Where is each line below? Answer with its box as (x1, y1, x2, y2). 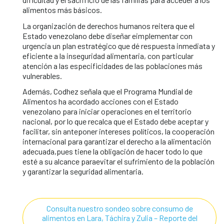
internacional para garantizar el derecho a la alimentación (22, 136, 211, 146)
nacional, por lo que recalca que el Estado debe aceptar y (22, 116, 208, 126)
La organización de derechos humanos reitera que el (22, 20, 194, 30)
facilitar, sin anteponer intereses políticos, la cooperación (22, 126, 214, 136)
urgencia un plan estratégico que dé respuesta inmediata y (22, 40, 215, 50)
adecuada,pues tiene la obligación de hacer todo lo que (22, 146, 202, 156)
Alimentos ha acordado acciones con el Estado (22, 96, 178, 106)
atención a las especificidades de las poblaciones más (22, 60, 202, 70)
